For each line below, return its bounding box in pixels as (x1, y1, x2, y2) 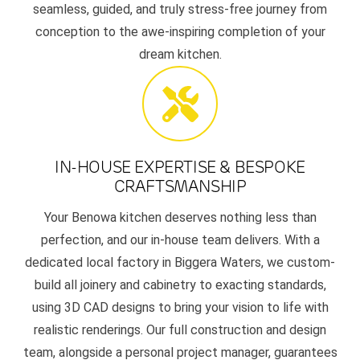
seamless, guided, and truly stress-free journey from (33, 2, 327, 18)
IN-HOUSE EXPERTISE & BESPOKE (55, 157, 305, 178)
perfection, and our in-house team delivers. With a (40, 232, 320, 248)
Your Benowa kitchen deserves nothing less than (43, 210, 317, 226)
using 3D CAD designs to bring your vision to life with (31, 300, 329, 316)
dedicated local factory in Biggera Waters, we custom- (25, 255, 335, 271)
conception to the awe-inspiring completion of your (35, 24, 325, 40)
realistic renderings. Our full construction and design (34, 322, 326, 338)
